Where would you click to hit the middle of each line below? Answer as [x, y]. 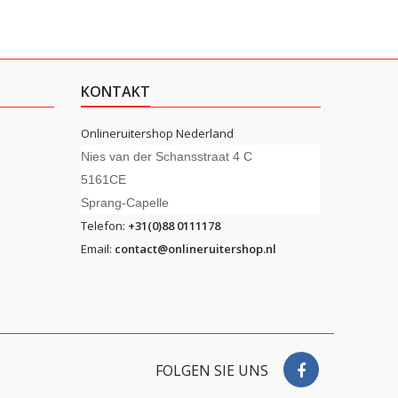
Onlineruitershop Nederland [157, 133]
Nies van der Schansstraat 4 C [167, 156]
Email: [98, 249]
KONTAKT [115, 92]
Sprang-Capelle [125, 203]
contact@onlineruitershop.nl [195, 249]
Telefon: [104, 226]
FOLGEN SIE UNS [212, 370]
